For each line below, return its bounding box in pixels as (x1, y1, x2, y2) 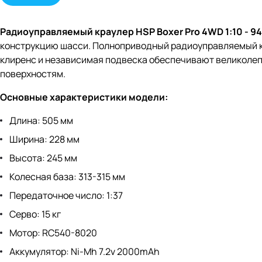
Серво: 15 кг (9, 208, 61, 221)
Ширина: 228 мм (9, 133, 80, 146)
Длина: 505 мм (9, 114, 73, 127)
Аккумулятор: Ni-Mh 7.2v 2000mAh (9, 245, 160, 258)
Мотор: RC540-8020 (9, 226, 97, 240)
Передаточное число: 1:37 (9, 189, 123, 202)
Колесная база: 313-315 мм (9, 170, 125, 184)
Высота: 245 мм (9, 151, 77, 165)
